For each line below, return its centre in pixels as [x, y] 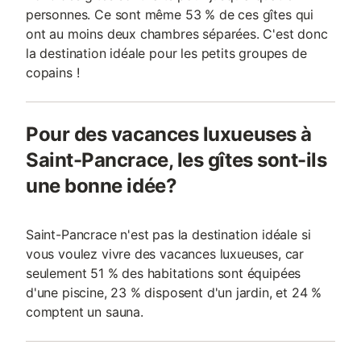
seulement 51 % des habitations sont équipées [164, 273]
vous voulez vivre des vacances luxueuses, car [165, 254]
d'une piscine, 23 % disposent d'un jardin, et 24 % [174, 293]
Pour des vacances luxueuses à [169, 134]
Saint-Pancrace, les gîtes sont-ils [176, 160]
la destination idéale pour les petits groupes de [166, 53]
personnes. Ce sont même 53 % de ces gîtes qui [170, 15]
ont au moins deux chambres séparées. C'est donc [177, 34]
